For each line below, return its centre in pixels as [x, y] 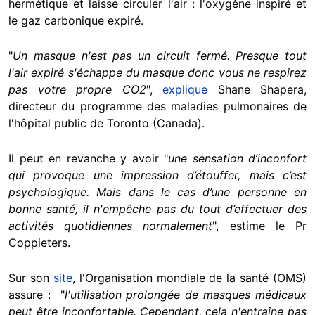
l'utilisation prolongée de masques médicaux [186, 295]
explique [185, 90]
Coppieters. [39, 243]
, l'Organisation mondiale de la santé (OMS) [189, 278]
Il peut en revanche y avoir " [88, 159]
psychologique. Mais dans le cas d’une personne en [157, 192]
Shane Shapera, [257, 90]
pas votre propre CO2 [77, 90]
